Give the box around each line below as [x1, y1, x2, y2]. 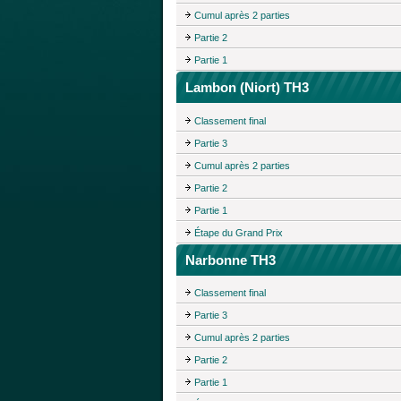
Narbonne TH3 [185, 252, 276, 268]
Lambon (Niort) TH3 [185, 79, 309, 95]
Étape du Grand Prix [194, 226, 283, 238]
